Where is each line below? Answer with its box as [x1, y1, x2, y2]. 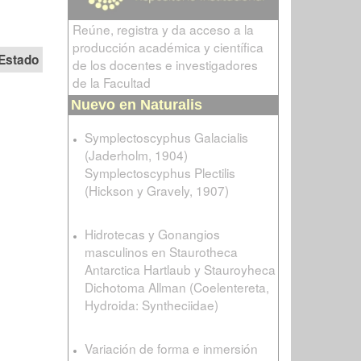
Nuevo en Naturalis [70, 97, 202, 114]
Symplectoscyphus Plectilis [84, 164, 235, 182]
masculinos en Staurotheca [84, 243, 238, 261]
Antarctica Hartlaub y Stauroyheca [84, 260, 276, 279]
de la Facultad [72, 73, 151, 92]
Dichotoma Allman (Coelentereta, [84, 278, 269, 297]
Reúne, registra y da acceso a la [72, 20, 254, 39]
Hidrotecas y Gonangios [84, 225, 220, 243]
